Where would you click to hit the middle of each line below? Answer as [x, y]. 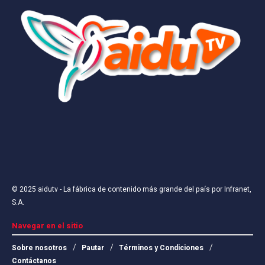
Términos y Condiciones [161, 248]
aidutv [48, 190]
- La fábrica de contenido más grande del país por [140, 190]
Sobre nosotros [39, 248]
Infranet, [237, 190]
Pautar [93, 248]
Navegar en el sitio [47, 226]
